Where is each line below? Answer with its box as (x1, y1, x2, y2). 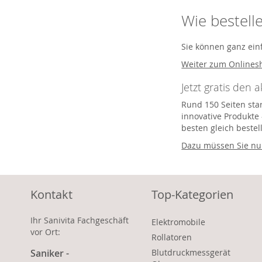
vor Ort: (30, 226, 60, 237)
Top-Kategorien (151, 187, 233, 202)
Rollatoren (151, 232, 192, 243)
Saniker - (30, 247, 69, 260)
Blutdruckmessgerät (151, 247, 230, 258)
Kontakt (30, 187, 73, 202)
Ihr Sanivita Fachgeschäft (30, 215, 129, 226)
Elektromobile (151, 216, 205, 227)
